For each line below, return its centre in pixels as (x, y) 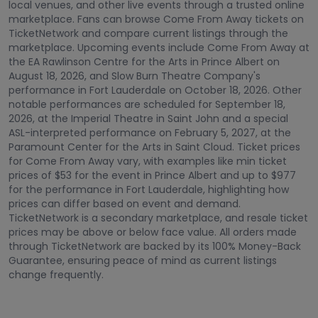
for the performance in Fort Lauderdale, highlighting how (149, 190)
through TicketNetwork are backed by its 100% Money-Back (155, 246)
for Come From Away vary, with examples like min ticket (148, 161)
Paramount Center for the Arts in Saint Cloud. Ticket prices (154, 147)
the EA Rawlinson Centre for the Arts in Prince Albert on (144, 62)
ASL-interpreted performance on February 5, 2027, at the (150, 133)
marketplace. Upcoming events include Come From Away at (159, 48)
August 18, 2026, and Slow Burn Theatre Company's (135, 76)
